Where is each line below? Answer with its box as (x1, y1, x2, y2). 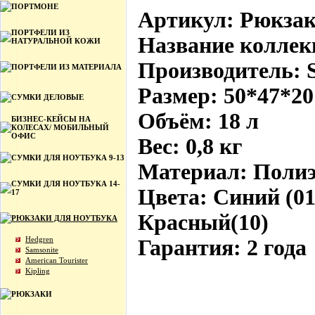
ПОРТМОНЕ (11, 2, 58, 11)
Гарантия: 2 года (138, 236, 307, 260)
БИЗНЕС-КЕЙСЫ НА (11, 115, 91, 123)
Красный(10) (138, 210, 269, 235)
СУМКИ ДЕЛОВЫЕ (11, 93, 84, 101)
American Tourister (25, 256, 88, 264)
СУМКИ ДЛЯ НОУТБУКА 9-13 (11, 153, 124, 162)
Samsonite (25, 245, 58, 254)
